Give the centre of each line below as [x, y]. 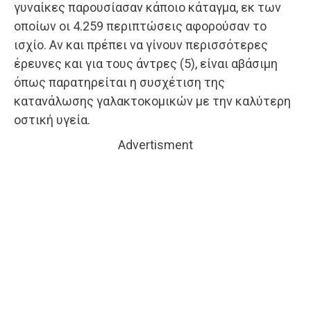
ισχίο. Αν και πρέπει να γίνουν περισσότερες [141, 45]
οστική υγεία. [52, 120]
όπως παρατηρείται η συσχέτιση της [119, 83]
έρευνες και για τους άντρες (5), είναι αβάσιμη [146, 64]
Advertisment [155, 145]
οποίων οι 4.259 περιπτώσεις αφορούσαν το [140, 26]
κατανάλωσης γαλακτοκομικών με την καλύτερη [152, 101]
